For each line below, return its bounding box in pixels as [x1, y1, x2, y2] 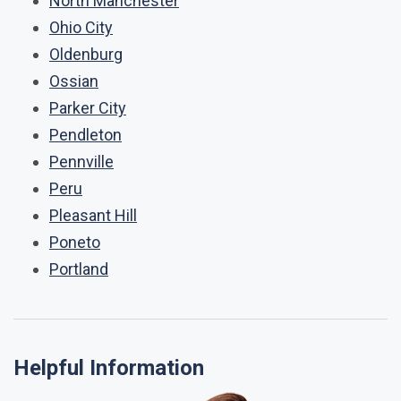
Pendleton [49, 125, 122, 144]
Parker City [49, 98, 126, 117]
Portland [49, 260, 108, 278]
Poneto [49, 233, 100, 252]
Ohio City [49, 18, 113, 37]
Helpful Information [13, 355, 204, 380]
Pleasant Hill [49, 206, 137, 225]
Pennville [49, 152, 114, 171]
